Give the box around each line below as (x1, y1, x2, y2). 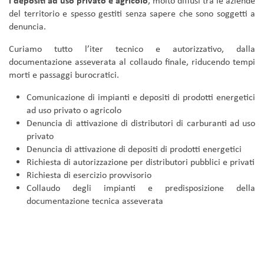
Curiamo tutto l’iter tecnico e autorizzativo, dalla (9, 43, 255, 55)
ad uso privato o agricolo (27, 104, 121, 116)
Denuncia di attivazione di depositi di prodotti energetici (27, 143, 242, 155)
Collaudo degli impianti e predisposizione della (27, 182, 255, 194)
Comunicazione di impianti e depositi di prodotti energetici (27, 91, 255, 103)
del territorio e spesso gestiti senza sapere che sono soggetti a (9, 8, 255, 19)
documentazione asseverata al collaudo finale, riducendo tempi (9, 56, 255, 68)
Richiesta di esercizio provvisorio (27, 169, 151, 181)
